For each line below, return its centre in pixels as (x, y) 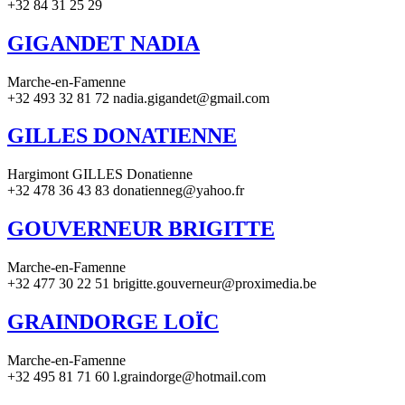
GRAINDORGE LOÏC (113, 322)
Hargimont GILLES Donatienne (100, 174)
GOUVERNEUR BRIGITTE (141, 229)
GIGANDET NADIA (104, 43)
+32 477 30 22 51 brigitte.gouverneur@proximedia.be (162, 284)
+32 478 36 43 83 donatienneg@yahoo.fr (126, 191)
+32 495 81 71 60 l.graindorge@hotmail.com (137, 376)
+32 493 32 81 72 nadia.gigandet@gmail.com (138, 98)
